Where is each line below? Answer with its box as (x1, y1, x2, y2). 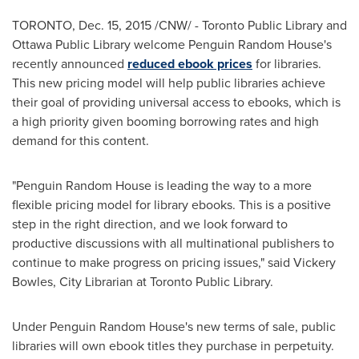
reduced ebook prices (127, 54, 252, 73)
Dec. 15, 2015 (79, 16, 151, 34)
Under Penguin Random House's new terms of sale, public (12, 317, 336, 336)
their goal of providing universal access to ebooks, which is (12, 93, 341, 111)
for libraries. (252, 54, 321, 73)
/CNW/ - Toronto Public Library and (151, 16, 347, 34)
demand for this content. (12, 131, 149, 150)
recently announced (12, 54, 127, 73)
